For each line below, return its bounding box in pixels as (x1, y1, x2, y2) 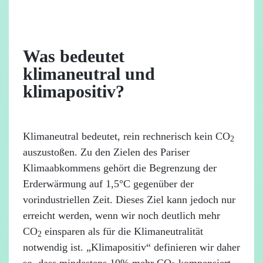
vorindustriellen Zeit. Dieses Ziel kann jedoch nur (23, 194, 235, 205)
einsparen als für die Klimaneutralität (42, 225, 203, 237)
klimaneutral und (23, 64, 155, 83)
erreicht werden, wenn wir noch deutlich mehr (23, 210, 220, 221)
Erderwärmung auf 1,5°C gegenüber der (23, 178, 194, 190)
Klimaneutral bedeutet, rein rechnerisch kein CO (23, 130, 230, 142)
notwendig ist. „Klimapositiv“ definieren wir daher (23, 241, 240, 253)
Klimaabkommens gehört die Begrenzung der (23, 162, 217, 174)
